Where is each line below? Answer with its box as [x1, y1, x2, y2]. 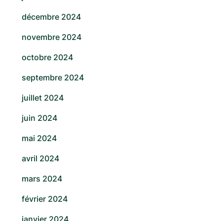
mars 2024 [22, 174, 62, 184]
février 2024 [22, 194, 68, 204]
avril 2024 [22, 153, 59, 164]
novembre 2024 [22, 32, 81, 42]
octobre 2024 [22, 52, 73, 63]
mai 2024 [22, 133, 57, 144]
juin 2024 [22, 113, 57, 123]
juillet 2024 [22, 93, 64, 103]
